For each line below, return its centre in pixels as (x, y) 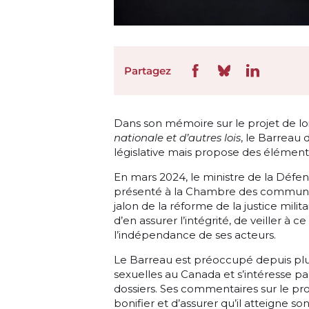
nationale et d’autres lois (177, 138)
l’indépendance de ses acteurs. (195, 235)
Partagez (148, 71)
